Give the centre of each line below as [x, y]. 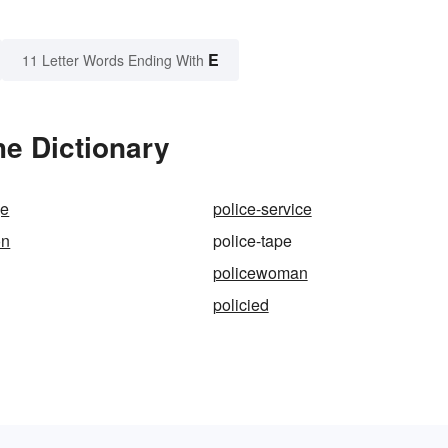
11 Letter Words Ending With [113, 60]
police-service [262, 209]
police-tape [252, 241]
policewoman [260, 273]
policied [240, 305]
